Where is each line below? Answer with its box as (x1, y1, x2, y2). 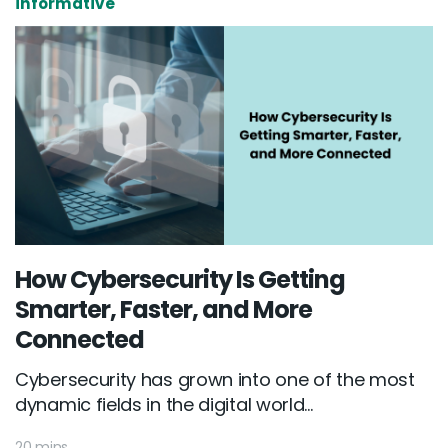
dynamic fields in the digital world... (15, 392, 313, 418)
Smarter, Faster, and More (15, 293, 312, 327)
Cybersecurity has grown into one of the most (15, 367, 415, 393)
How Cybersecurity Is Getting (15, 263, 345, 297)
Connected (15, 323, 144, 357)
